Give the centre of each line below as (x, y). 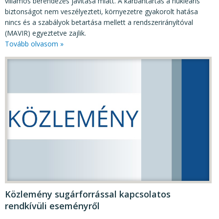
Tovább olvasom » (34, 44)
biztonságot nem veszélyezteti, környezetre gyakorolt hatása (101, 11)
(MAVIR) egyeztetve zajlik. (45, 33)
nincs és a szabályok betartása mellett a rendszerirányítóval (99, 22)
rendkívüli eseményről (52, 206)
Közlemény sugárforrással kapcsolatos (88, 194)
